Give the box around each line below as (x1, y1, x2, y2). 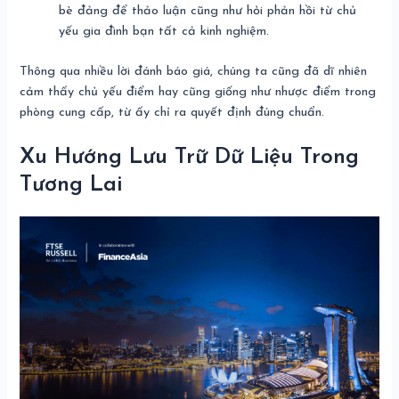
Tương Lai (20, 174, 123, 197)
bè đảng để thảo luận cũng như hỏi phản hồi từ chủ (59, 4, 357, 19)
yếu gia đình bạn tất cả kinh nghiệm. (59, 25, 270, 39)
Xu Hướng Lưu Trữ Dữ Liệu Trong (20, 146, 360, 169)
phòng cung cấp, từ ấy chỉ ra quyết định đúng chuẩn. (20, 105, 325, 119)
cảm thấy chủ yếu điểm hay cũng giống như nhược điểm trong (20, 85, 377, 99)
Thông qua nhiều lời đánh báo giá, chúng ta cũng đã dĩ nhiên (20, 64, 368, 78)
